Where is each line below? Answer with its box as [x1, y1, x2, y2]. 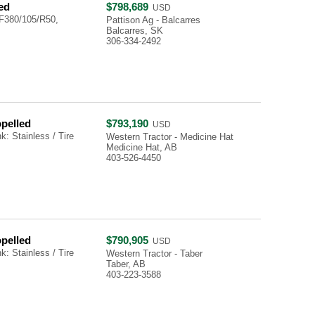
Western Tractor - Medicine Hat [106, 131, 233, 142]
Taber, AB [106, 259, 146, 269]
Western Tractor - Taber [106, 248, 202, 259]
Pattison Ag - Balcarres [106, 15, 200, 25]
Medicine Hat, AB [106, 142, 177, 153]
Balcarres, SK [106, 25, 163, 36]
